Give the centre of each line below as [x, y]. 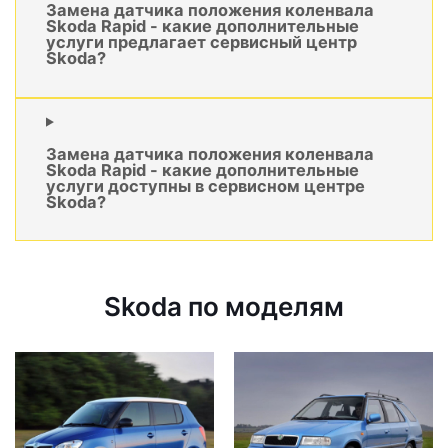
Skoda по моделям [224, 307]
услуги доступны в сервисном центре [205, 186]
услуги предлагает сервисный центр [201, 42]
